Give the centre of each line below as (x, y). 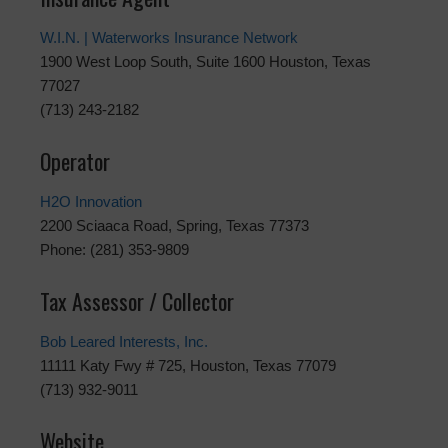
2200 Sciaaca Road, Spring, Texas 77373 (174, 226)
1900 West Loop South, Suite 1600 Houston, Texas (205, 62)
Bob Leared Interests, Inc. (124, 342)
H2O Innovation (91, 202)
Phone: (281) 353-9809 (114, 250)
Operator (75, 161)
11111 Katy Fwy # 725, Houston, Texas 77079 (188, 366)
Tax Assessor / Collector (137, 301)
